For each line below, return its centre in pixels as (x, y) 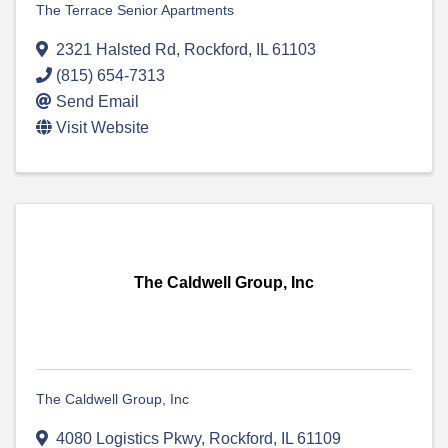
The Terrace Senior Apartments (135, 10)
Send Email (97, 102)
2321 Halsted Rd (116, 50)
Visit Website (102, 128)
